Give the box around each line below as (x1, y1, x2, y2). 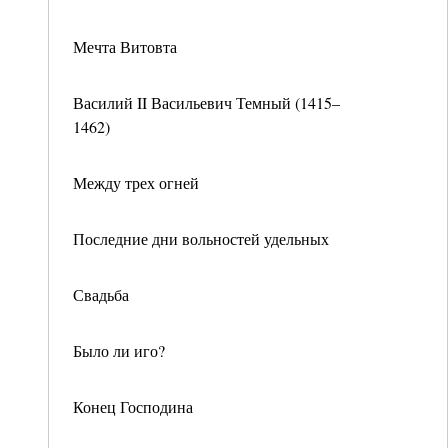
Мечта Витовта (73, 36, 177, 57)
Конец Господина (73, 396, 193, 417)
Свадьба (73, 284, 129, 305)
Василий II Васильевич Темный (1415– (73, 92, 340, 113)
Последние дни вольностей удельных (73, 228, 329, 249)
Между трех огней (73, 172, 199, 193)
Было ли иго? (73, 340, 165, 361)
